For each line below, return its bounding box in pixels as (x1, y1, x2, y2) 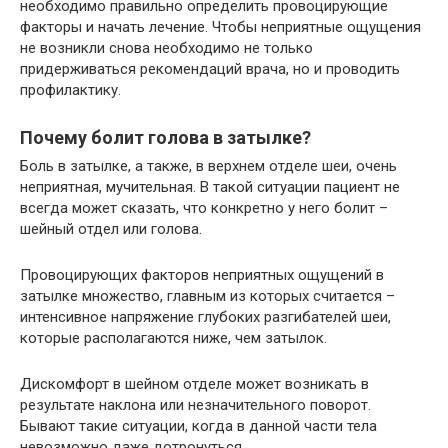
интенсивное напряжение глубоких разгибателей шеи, (20, 308, 391, 326)
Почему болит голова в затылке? (20, 127, 311, 148)
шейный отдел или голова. (20, 220, 202, 238)
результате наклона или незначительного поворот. (20, 396, 371, 414)
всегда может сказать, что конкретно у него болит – (20, 199, 388, 217)
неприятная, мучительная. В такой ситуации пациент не (20, 178, 400, 196)
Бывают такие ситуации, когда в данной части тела (20, 417, 377, 435)
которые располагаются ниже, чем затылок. (20, 329, 327, 347)
